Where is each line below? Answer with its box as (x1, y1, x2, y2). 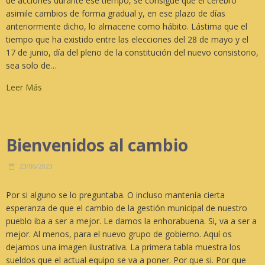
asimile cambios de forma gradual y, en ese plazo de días (6, 7, 225, 19)
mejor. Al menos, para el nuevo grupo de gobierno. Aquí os (6, 228, 232, 240)
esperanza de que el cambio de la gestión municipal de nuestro (6, 202, 247, 214)
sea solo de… (6, 59, 57, 71)
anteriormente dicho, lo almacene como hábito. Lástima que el (6, 20, 247, 32)
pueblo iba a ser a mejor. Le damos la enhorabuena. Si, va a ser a (6, 215, 257, 227)
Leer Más (6, 81, 42, 93)
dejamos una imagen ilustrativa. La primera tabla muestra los (6, 241, 241, 253)
